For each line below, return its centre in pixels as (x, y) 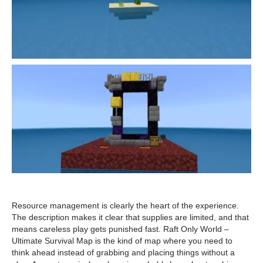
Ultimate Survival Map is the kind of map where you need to (122, 240)
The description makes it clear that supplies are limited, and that (130, 217)
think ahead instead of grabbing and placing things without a (123, 252)
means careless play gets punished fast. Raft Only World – (120, 229)
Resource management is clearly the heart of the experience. (125, 205)
